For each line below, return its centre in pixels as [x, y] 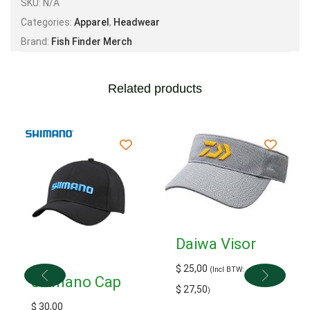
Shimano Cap [76, 282]
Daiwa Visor [216, 244]
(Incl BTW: [227, 269]
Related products [155, 88]
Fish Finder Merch [92, 41]
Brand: [36, 41]
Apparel [92, 22]
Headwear [137, 22]
